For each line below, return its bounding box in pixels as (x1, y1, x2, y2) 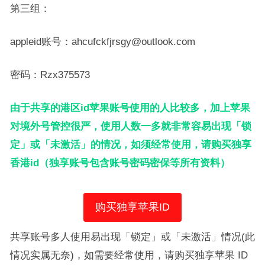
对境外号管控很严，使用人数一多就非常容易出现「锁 (9, 121, 251, 131)
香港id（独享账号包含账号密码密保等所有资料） (9, 157, 230, 168)
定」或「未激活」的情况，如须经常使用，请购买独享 (9, 139, 251, 150)
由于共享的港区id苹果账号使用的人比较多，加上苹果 (9, 102, 250, 113)
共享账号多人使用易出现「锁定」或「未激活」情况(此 (9, 231, 255, 242)
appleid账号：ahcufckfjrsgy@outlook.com (9, 36, 195, 47)
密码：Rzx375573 (9, 69, 90, 80)
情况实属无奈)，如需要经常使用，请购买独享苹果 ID (9, 250, 248, 260)
